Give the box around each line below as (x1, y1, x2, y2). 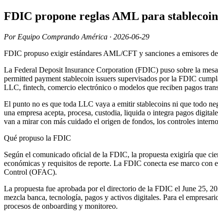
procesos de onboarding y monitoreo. (4, 201, 118, 210)
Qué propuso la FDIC (4, 133, 71, 142)
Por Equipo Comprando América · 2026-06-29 (4, 32, 149, 41)
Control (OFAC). (4, 167, 57, 176)
